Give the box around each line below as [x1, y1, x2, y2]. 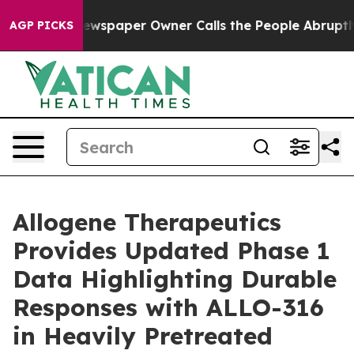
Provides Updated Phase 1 [13, 235, 330, 265]
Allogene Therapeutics [13, 207, 281, 237]
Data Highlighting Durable [13, 264, 337, 294]
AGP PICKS [9, 18, 73, 32]
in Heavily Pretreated [13, 321, 273, 351]
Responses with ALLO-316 [13, 292, 324, 322]
